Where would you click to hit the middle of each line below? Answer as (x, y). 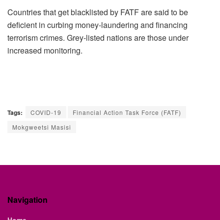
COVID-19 (46, 112)
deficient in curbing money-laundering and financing (97, 25)
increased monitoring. (45, 51)
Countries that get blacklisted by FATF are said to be (98, 12)
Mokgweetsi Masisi (42, 127)
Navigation (27, 200)
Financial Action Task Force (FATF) (127, 112)
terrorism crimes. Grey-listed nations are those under (98, 38)
